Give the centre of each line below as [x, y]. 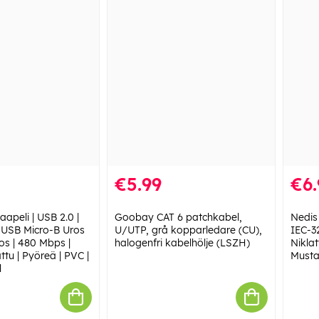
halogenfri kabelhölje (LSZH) [182, 242]
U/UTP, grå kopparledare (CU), [188, 230]
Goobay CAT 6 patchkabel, [178, 217]
